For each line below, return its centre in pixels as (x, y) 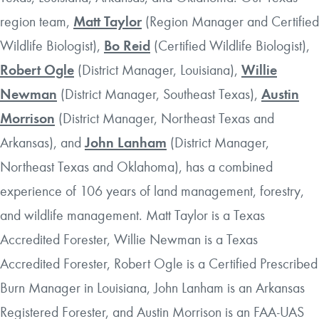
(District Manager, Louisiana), (158, 69)
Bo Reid (127, 45)
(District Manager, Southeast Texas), (159, 94)
